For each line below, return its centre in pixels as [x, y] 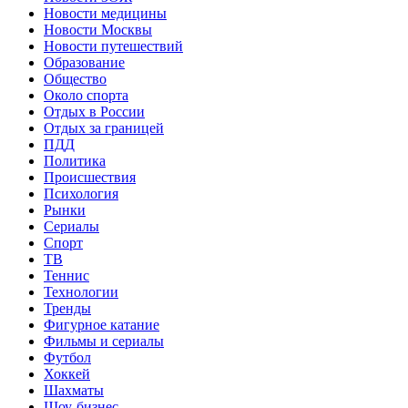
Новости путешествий [113, 46]
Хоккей [67, 374]
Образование [84, 63]
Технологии [81, 292]
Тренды [67, 309]
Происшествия [90, 178]
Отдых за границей [104, 128]
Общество [75, 79]
